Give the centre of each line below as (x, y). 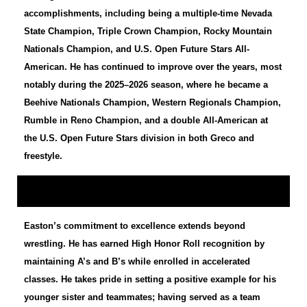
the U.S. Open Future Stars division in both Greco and (139, 138)
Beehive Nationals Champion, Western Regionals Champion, (152, 103)
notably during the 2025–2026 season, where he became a (146, 85)
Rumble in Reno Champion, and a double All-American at (146, 121)
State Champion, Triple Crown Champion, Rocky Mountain (148, 32)
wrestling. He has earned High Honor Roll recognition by (144, 244)
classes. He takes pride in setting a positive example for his (150, 280)
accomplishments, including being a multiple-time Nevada (148, 14)
